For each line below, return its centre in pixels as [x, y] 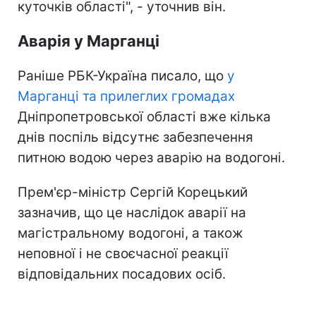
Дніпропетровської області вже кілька [144, 116]
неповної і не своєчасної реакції [123, 253]
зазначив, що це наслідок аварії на [132, 212]
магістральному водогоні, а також [130, 233]
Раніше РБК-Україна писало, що [122, 75]
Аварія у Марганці [89, 41]
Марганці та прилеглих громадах [126, 96]
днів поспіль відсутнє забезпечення [135, 137]
